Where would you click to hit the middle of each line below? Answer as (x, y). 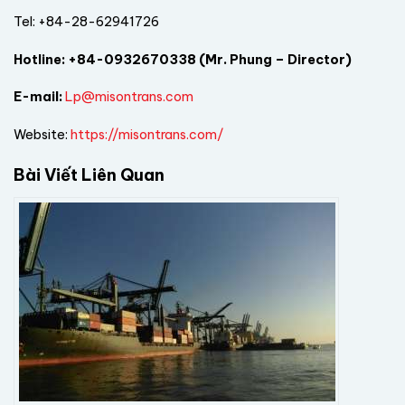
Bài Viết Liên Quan (89, 174)
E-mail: (38, 97)
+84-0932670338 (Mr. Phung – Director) (208, 59)
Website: (42, 135)
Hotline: (39, 59)
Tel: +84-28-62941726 (86, 21)
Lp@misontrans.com (129, 97)
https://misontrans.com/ (147, 135)
